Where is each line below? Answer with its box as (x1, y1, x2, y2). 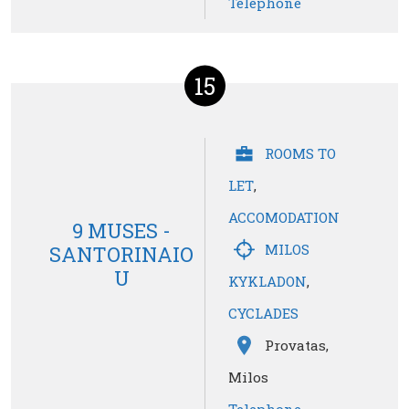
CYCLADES (228, 304, 299, 323)
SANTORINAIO (49, 240, 194, 267)
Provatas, (265, 336, 329, 355)
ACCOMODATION (228, 208, 340, 227)
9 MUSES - (72, 216, 171, 244)
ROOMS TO (265, 144, 336, 163)
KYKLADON (228, 272, 307, 291)
